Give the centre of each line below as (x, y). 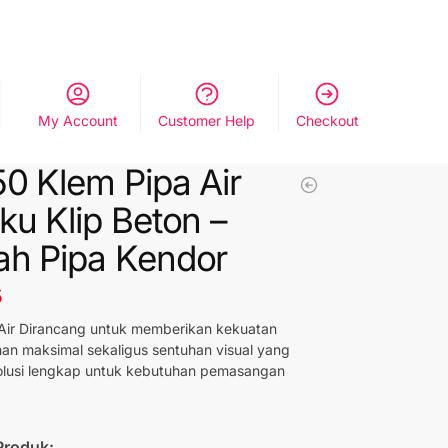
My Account (77, 120)
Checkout (327, 120)
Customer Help (207, 120)
